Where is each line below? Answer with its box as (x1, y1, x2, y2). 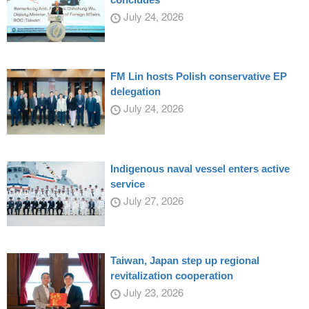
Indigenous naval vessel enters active (110, 162, 290, 175)
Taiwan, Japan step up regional (110, 255, 259, 267)
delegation (110, 86, 161, 98)
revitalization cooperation (110, 270, 233, 282)
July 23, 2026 (120, 285, 183, 300)
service (110, 177, 145, 190)
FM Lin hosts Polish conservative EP (110, 70, 287, 83)
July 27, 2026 (120, 192, 183, 208)
